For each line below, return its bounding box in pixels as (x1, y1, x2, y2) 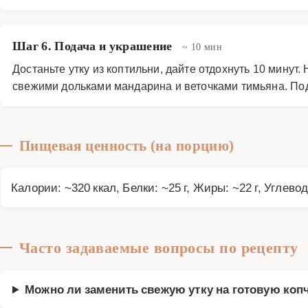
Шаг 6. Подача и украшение (12, 38, 176, 53)
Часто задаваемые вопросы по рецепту (19, 238, 298, 256)
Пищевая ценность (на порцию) (19, 137, 234, 154)
